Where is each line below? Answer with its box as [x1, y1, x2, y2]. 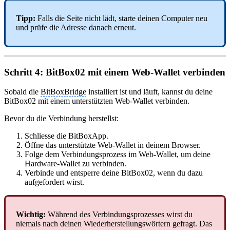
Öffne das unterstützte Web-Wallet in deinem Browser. [25, 141, 201, 150]
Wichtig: [16, 210, 46, 219]
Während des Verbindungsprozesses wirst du [46, 210, 193, 219]
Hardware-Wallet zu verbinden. [25, 159, 126, 168]
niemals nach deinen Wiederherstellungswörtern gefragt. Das [16, 219, 212, 228]
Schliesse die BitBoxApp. [25, 131, 108, 141]
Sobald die [4, 87, 41, 97]
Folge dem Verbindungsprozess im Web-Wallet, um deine [25, 150, 210, 159]
